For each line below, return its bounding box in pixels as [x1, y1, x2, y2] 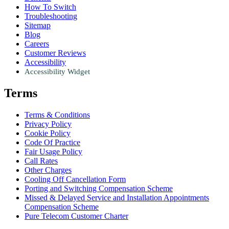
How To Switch [25, 3, 76, 12]
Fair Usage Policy [25, 147, 82, 156]
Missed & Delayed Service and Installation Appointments [25, 193, 209, 202]
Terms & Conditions [25, 110, 90, 120]
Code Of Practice [25, 138, 80, 147]
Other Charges [25, 166, 72, 175]
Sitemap [25, 21, 51, 30]
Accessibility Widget [25, 67, 90, 76]
